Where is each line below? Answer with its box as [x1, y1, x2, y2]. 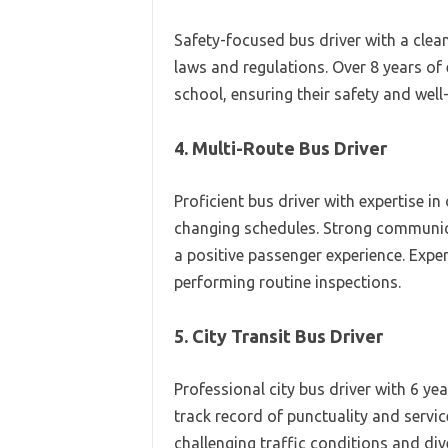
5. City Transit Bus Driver [173, 326, 383, 346]
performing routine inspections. [173, 273, 401, 291]
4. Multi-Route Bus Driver [173, 138, 387, 158]
